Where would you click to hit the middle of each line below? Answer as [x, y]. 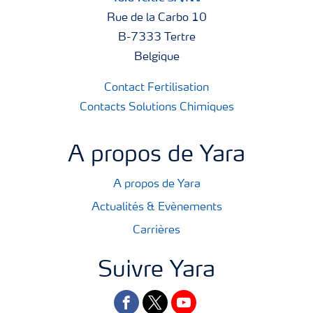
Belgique [156, 57]
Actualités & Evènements [156, 207]
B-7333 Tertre [156, 37]
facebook [136, 299]
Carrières [156, 230]
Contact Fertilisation [156, 88]
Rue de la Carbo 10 [156, 18]
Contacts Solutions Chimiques [156, 107]
